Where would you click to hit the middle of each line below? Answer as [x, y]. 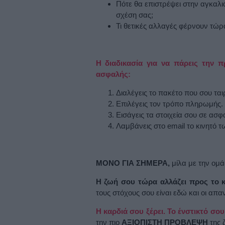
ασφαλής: [113, 74]
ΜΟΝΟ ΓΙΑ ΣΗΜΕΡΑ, [133, 163]
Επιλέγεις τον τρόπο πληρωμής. [169, 104]
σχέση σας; [134, 15]
